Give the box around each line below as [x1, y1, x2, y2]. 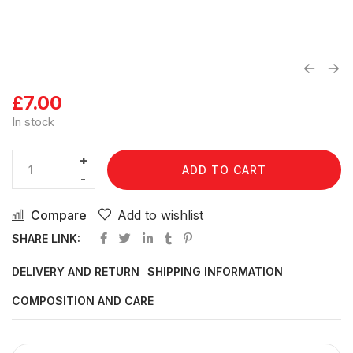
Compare [31, 206, 87, 223]
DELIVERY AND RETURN [12, 264, 139, 278]
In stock [12, 115, 54, 129]
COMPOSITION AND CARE [12, 293, 154, 307]
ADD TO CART [181, 162, 266, 176]
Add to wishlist [117, 206, 203, 223]
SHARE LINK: [12, 231, 80, 245]
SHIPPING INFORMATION [147, 264, 283, 278]
